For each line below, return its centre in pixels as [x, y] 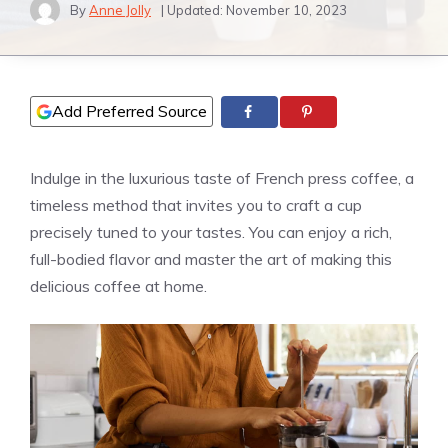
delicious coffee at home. [118, 286]
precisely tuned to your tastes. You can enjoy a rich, [211, 232]
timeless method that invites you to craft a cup [196, 205]
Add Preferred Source [129, 111]
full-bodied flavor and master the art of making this [211, 259]
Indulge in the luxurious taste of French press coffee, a [222, 178]
